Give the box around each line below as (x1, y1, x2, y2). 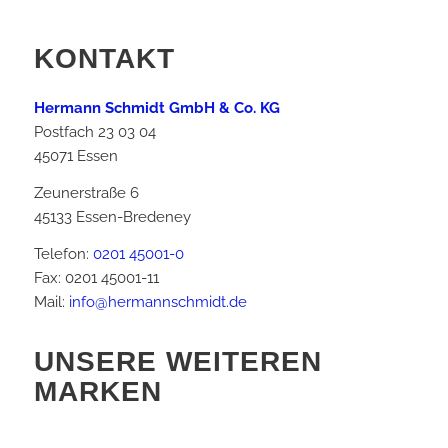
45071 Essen (33, 147, 118, 166)
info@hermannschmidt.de (68, 292, 247, 311)
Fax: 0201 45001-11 (33, 268, 159, 287)
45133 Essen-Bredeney (33, 208, 191, 227)
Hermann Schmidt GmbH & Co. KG (33, 99, 280, 118)
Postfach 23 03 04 (33, 123, 156, 142)
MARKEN (33, 375, 162, 407)
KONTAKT (33, 42, 175, 74)
